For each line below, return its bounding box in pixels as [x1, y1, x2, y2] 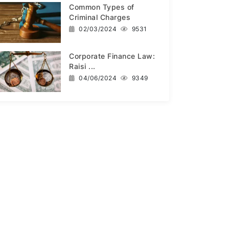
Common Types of [69, 2, 134, 11]
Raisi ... [69, 61, 96, 71]
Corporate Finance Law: [69, 51, 155, 60]
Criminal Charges [69, 12, 131, 21]
